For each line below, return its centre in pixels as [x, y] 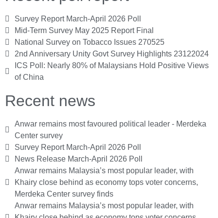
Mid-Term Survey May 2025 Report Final [84, 30]
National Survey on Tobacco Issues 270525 [90, 42]
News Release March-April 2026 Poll [79, 159]
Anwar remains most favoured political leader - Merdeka [110, 124]
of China [29, 77]
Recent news [50, 100]
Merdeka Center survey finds [64, 194]
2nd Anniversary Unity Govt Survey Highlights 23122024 [112, 54]
